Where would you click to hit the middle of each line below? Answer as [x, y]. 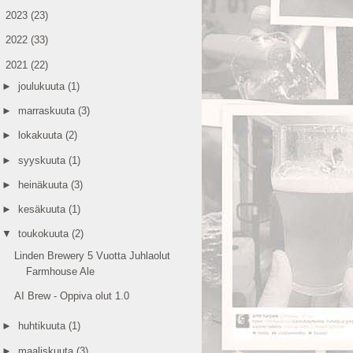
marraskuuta [48, 111]
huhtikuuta [43, 326]
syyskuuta [43, 160]
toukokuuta [45, 234]
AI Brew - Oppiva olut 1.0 [72, 295]
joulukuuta [43, 86]
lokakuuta [41, 136]
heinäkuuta [44, 184]
